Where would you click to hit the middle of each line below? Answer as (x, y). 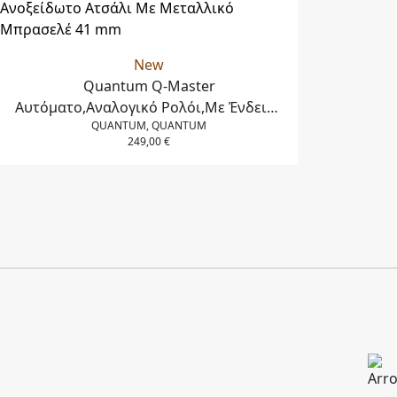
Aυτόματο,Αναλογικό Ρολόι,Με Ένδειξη (149, 107)
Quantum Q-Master (149, 86)
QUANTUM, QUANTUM (149, 125)
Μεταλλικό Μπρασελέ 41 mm (149, 149)
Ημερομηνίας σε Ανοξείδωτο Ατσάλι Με (149, 128)
